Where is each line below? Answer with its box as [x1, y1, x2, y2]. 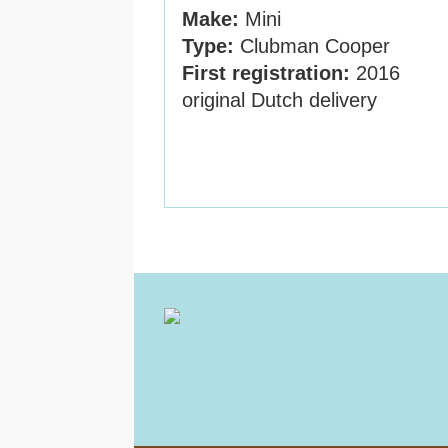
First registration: [182, 62, 351, 84]
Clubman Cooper [234, 35, 391, 57]
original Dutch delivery [182, 89, 378, 111]
